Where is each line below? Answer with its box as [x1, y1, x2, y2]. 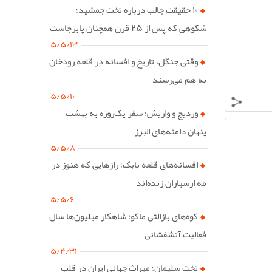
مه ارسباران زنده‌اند [135, 173, 206, 192]
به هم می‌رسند [152, 70, 206, 89]
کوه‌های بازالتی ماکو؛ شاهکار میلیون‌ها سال [49, 206, 199, 225]
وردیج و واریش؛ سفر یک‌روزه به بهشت [66, 103, 199, 122]
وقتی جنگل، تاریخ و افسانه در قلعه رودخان [49, 52, 199, 70]
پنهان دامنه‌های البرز [134, 121, 206, 140]
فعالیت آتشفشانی [144, 225, 206, 243]
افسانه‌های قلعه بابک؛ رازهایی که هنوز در [52, 155, 199, 174]
